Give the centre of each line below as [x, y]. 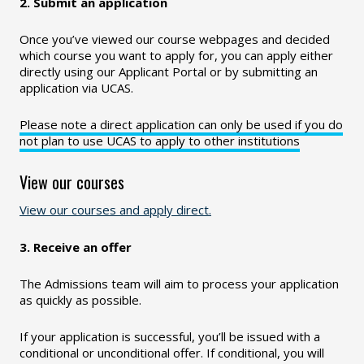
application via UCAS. [76, 88]
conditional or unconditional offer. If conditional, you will [172, 353]
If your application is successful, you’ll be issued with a [170, 336]
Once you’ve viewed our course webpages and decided [175, 39]
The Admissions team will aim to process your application [179, 284]
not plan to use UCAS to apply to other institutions [160, 141]
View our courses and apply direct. [115, 210]
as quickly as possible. [80, 300]
